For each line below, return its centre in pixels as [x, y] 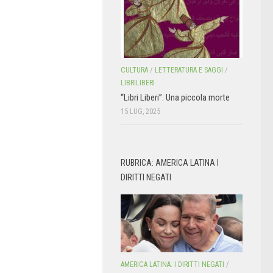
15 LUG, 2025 [140, 112]
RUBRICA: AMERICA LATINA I [170, 163]
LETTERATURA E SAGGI [189, 70]
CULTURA [134, 70]
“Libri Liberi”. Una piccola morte [175, 98]
